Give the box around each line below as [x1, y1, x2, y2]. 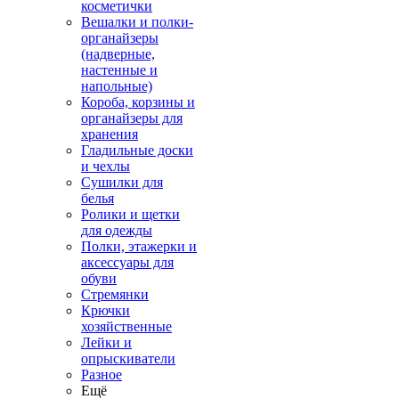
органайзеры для [81, 110, 183, 126]
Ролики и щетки [81, 207, 180, 222]
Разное [81, 367, 122, 382]
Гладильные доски [81, 142, 193, 158]
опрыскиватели [81, 351, 175, 366]
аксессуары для [81, 255, 174, 270]
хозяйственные [81, 319, 172, 334]
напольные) [81, 78, 152, 94]
